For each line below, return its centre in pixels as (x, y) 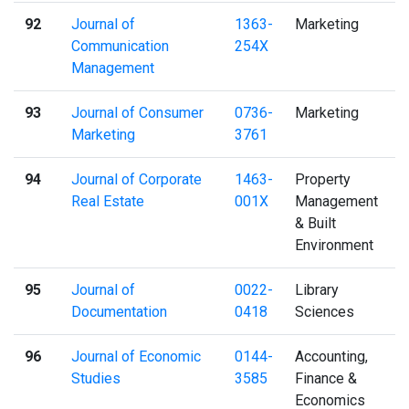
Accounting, (331, 356)
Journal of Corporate (136, 179)
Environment (334, 245)
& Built (315, 223)
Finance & (326, 378)
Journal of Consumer (137, 112)
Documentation (119, 311)
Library (317, 289)
